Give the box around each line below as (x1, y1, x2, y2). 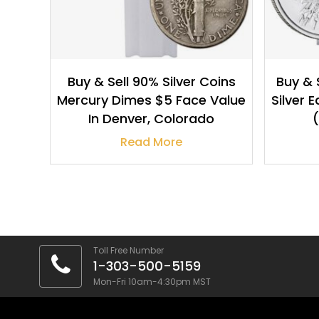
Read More (120, 133, 182, 150)
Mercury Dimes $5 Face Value (57, 91, 246, 110)
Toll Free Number (93, 244, 164, 257)
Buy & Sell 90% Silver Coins (67, 73, 236, 91)
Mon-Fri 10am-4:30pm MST (93, 276, 211, 288)
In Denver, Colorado (88, 110, 214, 128)
